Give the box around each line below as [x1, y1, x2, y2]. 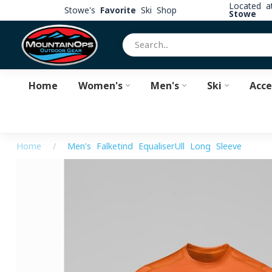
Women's [78, 81, 123, 90]
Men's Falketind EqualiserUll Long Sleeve [67, 142, 242, 151]
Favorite [100, 5, 136, 15]
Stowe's [64, 5, 100, 15]
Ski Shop [135, 5, 177, 15]
